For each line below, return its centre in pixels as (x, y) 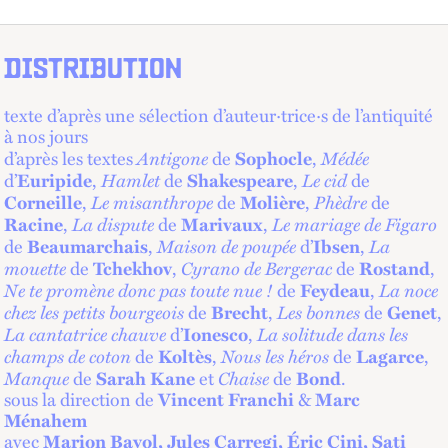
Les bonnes (318, 311)
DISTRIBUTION (93, 70)
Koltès (185, 355)
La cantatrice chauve (85, 333)
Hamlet (130, 179)
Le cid (324, 179)
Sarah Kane (145, 377)
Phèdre (340, 201)
